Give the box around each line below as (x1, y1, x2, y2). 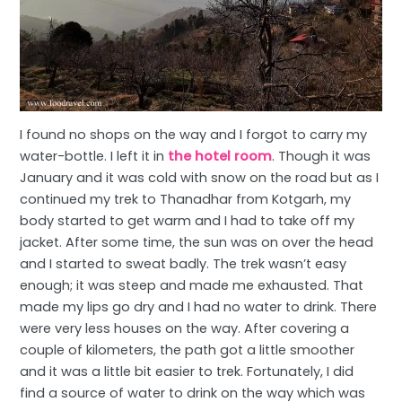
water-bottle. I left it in (20, 147, 169, 166)
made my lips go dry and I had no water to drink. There (20, 298, 378, 317)
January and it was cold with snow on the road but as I (20, 169, 380, 188)
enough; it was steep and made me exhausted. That (20, 276, 364, 295)
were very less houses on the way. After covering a (20, 319, 350, 338)
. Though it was (272, 147, 371, 166)
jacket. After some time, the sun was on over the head (20, 233, 374, 252)
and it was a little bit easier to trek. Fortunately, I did (20, 363, 354, 381)
